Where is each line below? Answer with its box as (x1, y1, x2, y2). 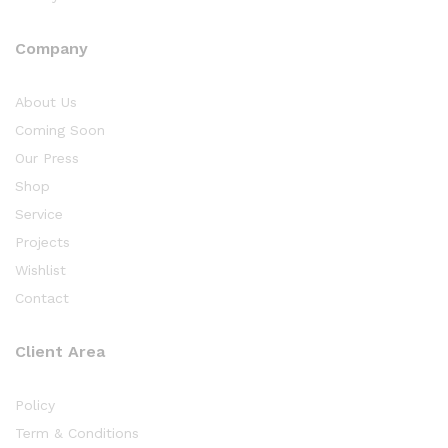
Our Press (15, 150, 79, 167)
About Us (15, 94, 77, 111)
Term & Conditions (15, 425, 139, 442)
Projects (15, 234, 70, 251)
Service (15, 206, 63, 223)
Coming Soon (15, 122, 105, 139)
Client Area (15, 342, 105, 362)
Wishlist (15, 262, 66, 279)
